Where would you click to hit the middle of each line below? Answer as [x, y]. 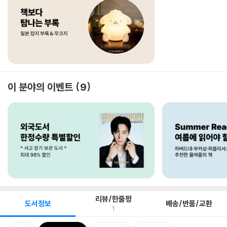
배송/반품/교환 [189, 203]
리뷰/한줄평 [113, 199]
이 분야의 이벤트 [40, 87]
